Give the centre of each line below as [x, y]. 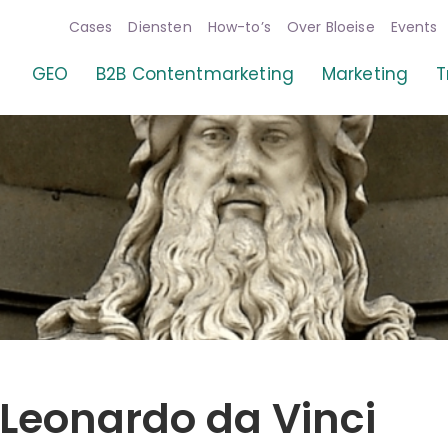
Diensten [160, 27]
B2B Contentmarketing [194, 73]
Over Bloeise [330, 27]
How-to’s [239, 27]
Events [414, 27]
